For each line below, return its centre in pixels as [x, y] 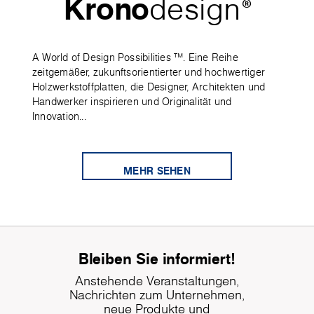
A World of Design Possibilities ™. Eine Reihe [135, 58]
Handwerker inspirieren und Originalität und [132, 102]
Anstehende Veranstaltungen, [157, 281]
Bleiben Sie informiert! [157, 259]
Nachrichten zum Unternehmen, [157, 295]
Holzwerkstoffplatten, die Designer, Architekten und [149, 87]
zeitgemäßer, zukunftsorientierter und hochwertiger [149, 73]
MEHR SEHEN [157, 171]
